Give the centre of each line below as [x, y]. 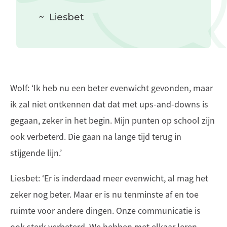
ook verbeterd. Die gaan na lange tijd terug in [96, 137]
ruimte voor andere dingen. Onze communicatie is [105, 211]
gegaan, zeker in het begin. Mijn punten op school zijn [112, 121]
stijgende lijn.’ [36, 153]
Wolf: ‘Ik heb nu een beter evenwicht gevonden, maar [111, 88]
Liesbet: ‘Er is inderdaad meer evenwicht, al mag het [109, 178]
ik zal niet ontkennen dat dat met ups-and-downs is [109, 104]
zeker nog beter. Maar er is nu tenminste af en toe [104, 195]
